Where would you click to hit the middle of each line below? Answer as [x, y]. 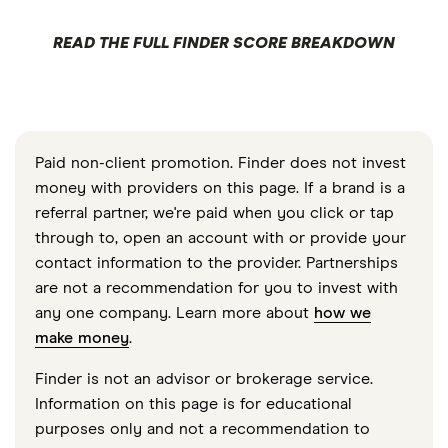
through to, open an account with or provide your [220, 237]
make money [82, 337]
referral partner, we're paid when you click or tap [214, 212]
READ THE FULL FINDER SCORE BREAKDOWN [224, 42]
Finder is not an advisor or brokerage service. [204, 378]
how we [342, 312]
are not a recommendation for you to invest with [216, 287]
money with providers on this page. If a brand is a [220, 187]
